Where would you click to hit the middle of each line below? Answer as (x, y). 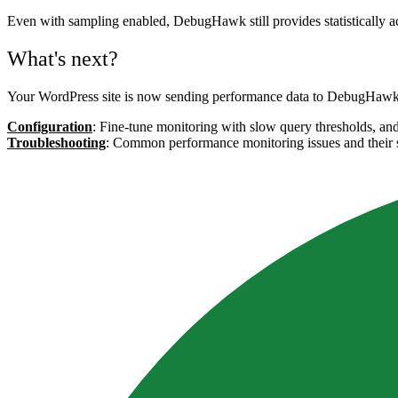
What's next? (63, 59)
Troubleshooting (56, 143)
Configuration (50, 127)
